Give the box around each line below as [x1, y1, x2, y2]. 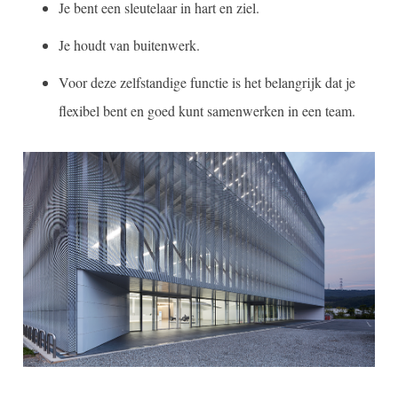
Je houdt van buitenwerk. [58, 36, 200, 55]
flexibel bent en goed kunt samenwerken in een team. [58, 101, 355, 121]
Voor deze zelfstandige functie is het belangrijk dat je [58, 73, 355, 92]
